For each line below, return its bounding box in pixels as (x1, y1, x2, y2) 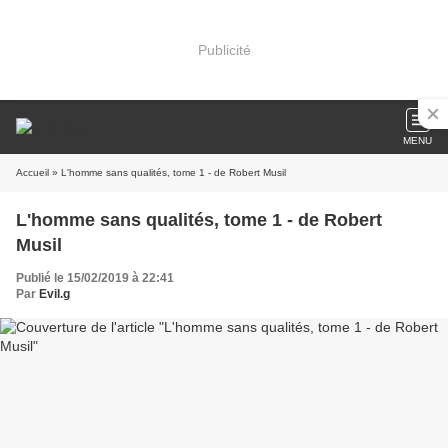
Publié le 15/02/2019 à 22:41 (16, 271, 174, 285)
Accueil (16, 167, 49, 178)
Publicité (197, 41, 251, 58)
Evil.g (39, 287, 70, 301)
